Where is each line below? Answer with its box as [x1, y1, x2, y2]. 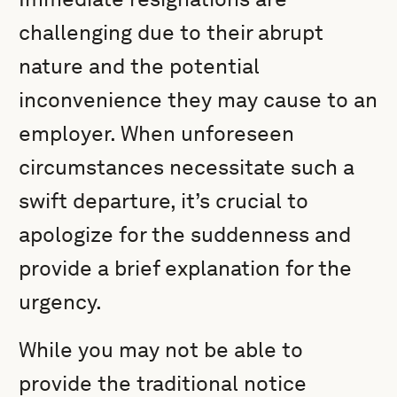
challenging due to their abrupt [19, 19, 324, 45]
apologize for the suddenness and [19, 222, 352, 247]
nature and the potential [19, 53, 261, 79]
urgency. [19, 289, 103, 315]
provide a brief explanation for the [19, 255, 353, 281]
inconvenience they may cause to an [19, 87, 378, 113]
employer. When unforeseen [19, 121, 295, 146]
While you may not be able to [19, 337, 304, 362]
